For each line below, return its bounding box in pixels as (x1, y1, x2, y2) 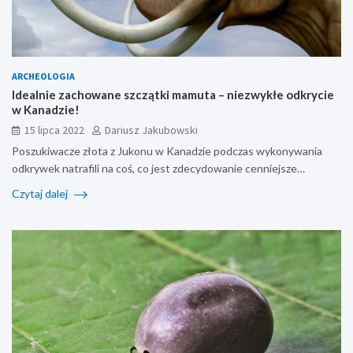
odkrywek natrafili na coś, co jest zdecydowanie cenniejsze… (12, 161, 305, 175)
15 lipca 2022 (24, 122, 84, 137)
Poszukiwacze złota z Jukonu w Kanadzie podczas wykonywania (12, 143, 322, 158)
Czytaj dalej (12, 186, 70, 200)
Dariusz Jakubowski (105, 122, 198, 137)
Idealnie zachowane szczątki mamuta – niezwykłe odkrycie (12, 87, 334, 102)
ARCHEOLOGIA (12, 69, 75, 82)
